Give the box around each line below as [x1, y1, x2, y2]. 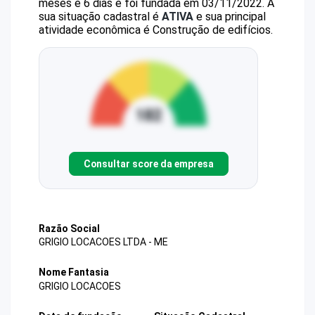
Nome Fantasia [39, 266, 109, 278]
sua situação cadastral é [39, 10, 162, 23]
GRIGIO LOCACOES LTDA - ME [39, 236, 168, 248]
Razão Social [39, 223, 100, 234]
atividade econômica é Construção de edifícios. [39, 23, 273, 37]
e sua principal [193, 10, 266, 23]
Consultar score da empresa [83, 157, 214, 169]
